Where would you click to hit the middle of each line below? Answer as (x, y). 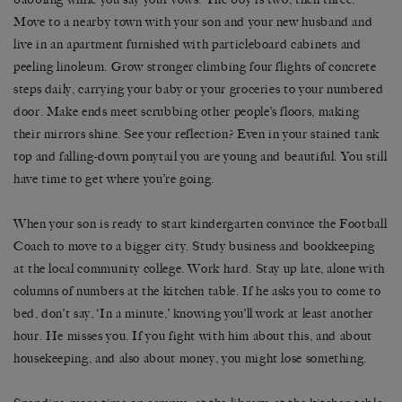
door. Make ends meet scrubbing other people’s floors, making (187, 112)
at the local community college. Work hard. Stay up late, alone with (199, 269)
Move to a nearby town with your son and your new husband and (193, 22)
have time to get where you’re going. (114, 179)
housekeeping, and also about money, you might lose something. (191, 359)
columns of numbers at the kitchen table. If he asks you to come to (197, 292)
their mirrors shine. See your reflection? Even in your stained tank (197, 135)
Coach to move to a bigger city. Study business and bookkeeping (194, 247)
